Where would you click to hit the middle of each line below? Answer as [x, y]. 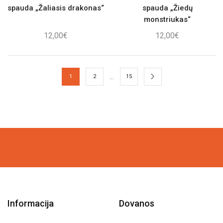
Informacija [31, 203]
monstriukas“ [167, 20]
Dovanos [137, 203]
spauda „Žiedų [167, 8]
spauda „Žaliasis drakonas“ [56, 8]
